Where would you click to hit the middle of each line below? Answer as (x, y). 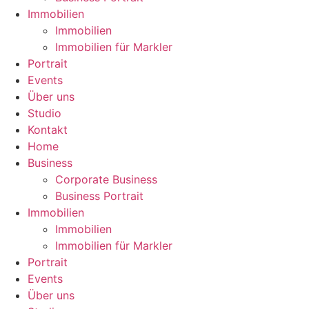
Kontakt (48, 130)
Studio (44, 113)
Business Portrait (99, 196)
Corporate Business (106, 179)
